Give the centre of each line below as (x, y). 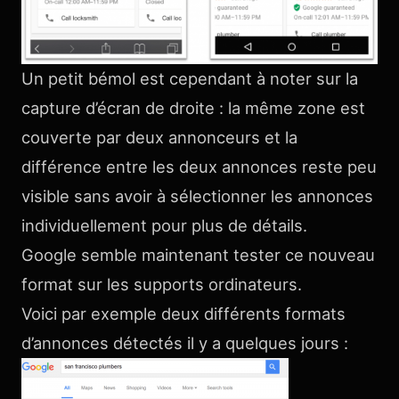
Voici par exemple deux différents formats (183, 313)
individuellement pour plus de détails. (164, 225)
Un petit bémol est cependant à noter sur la (190, 78)
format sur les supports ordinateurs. (162, 284)
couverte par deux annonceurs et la (159, 137)
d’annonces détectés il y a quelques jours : (185, 342)
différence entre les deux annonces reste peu (199, 166)
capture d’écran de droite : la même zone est (193, 107)
